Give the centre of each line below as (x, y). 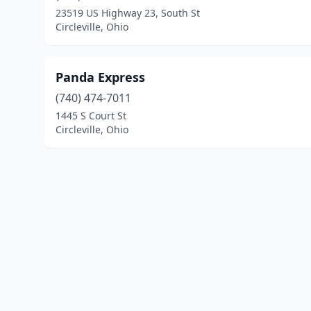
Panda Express (100, 77)
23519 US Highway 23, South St (128, 13)
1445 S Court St (91, 116)
